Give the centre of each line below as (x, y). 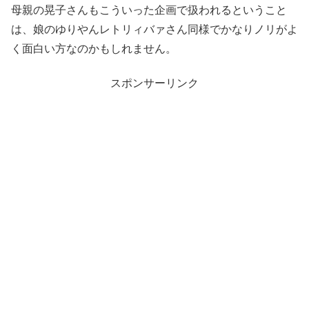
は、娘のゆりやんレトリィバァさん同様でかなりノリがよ (154, 30)
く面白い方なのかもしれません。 (94, 49)
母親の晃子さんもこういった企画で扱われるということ (149, 10)
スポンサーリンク (154, 83)
